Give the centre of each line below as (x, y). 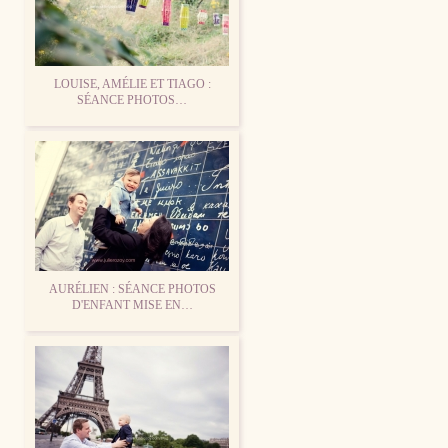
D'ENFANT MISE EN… (132, 304)
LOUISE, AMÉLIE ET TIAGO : (132, 83)
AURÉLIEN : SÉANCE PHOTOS (132, 288)
